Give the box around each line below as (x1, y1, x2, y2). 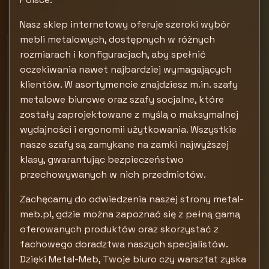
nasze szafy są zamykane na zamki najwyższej (20, 138, 229, 151)
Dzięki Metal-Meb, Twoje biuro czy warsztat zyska (20, 253, 246, 265)
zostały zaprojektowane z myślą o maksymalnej (20, 108, 238, 121)
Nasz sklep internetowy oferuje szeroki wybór (20, 18, 230, 31)
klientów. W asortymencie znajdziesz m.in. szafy (20, 78, 238, 91)
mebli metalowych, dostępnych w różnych (20, 33, 215, 46)
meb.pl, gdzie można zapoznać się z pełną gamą (20, 208, 240, 220)
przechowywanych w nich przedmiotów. (20, 168, 206, 181)
